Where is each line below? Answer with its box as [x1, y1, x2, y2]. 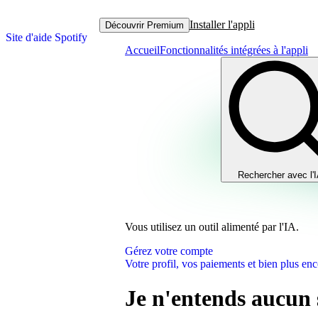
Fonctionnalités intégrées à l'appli [160, 44, 308, 56]
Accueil [125, 44, 160, 56]
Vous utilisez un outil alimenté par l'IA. [125, 221, 299, 233]
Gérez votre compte [125, 245, 213, 257]
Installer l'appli [189, 18, 255, 31]
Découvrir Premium [104, 19, 184, 31]
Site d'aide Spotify [6, 31, 87, 43]
